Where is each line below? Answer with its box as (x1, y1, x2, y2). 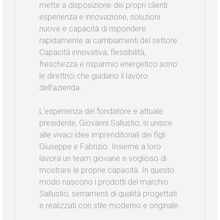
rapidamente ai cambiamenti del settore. (39, 36, 179, 46)
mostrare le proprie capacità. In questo (39, 165, 174, 175)
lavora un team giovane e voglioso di (39, 154, 166, 164)
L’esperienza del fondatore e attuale (39, 107, 163, 116)
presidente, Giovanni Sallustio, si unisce (39, 118, 172, 128)
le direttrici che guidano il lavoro (39, 71, 148, 81)
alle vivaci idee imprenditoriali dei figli (39, 130, 165, 140)
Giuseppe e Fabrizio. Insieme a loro (39, 142, 161, 152)
